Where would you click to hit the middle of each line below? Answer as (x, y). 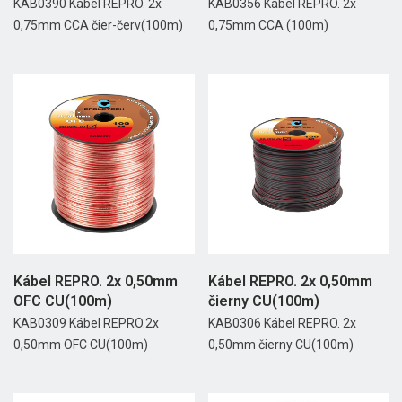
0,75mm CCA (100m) (268, 25)
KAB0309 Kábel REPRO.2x (86, 323)
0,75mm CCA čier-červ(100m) (98, 25)
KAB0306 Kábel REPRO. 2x (282, 323)
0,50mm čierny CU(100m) (280, 345)
